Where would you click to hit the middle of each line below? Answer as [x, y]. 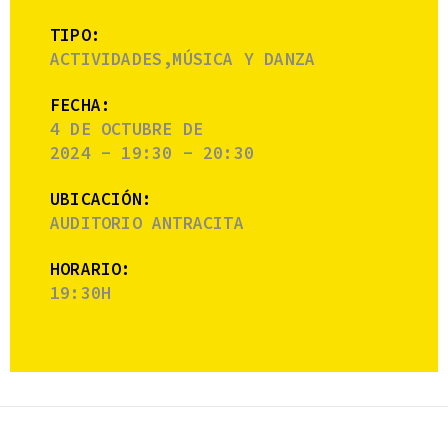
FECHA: [81, 104]
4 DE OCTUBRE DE [126, 128]
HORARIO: [91, 268]
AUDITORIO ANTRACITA [147, 222]
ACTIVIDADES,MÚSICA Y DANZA [183, 58]
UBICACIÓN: [101, 198]
